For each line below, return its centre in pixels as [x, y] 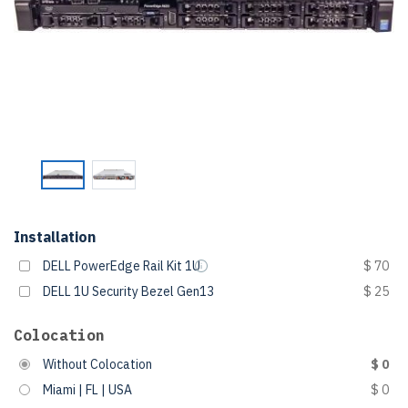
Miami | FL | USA [87, 390]
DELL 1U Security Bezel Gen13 [128, 291]
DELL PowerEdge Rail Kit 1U [122, 266]
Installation [55, 237]
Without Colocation [97, 364]
